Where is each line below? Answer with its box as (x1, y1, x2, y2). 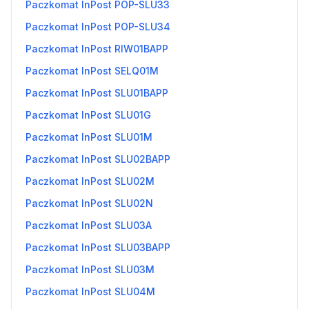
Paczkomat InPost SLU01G (26, 109, 151, 121)
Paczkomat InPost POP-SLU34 (26, 21, 170, 32)
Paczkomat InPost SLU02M (26, 175, 154, 187)
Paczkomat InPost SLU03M (26, 263, 154, 275)
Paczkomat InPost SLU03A (26, 219, 152, 231)
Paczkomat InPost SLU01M (26, 131, 152, 143)
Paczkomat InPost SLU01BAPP (26, 87, 168, 99)
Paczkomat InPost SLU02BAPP (26, 153, 170, 165)
